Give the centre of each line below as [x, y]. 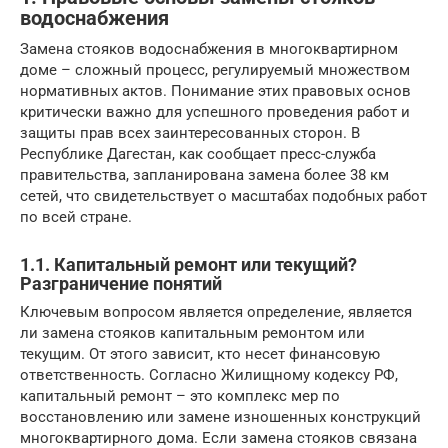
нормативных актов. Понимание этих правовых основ [215, 90]
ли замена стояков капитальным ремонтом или [192, 332]
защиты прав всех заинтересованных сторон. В [190, 132]
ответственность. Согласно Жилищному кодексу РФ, [209, 374]
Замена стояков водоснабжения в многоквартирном [209, 48]
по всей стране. [76, 216]
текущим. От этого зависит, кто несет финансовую [200, 353]
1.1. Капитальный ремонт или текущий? [188, 264]
